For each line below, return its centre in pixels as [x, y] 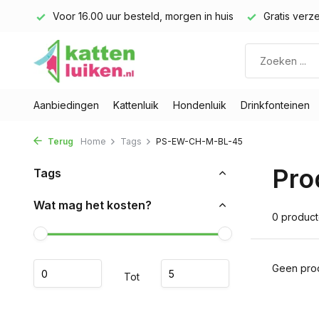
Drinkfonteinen [275, 105]
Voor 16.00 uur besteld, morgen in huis [142, 16]
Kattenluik [136, 105]
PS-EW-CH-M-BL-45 [199, 141]
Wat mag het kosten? [93, 205]
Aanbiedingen [66, 105]
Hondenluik [200, 105]
